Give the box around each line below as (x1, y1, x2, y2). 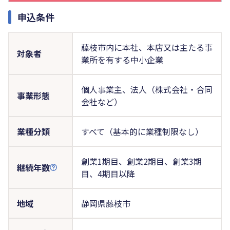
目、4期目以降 (81, 167, 135, 180)
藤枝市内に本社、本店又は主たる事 (81, 41, 213, 53)
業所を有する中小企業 (81, 53, 163, 66)
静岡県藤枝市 (81, 197, 130, 209)
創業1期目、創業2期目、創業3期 (81, 155, 202, 167)
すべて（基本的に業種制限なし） (81, 125, 203, 138)
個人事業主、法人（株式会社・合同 (81, 83, 213, 95)
